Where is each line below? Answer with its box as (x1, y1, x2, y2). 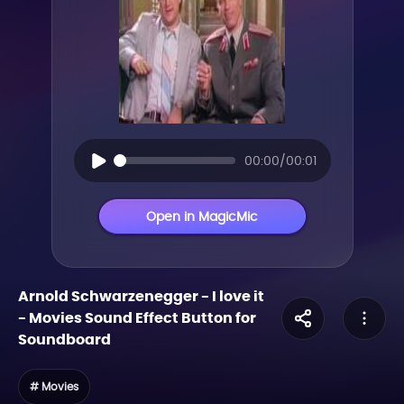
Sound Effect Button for (82, 308, 256, 328)
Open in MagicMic (146, 207, 258, 225)
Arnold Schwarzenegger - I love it (18, 286, 264, 307)
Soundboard (18, 329, 111, 350)
